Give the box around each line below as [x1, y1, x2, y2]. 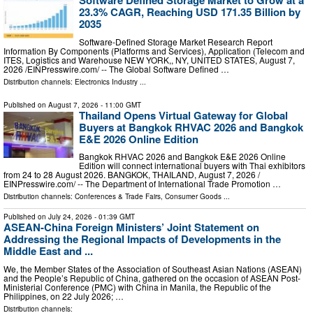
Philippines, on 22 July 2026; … [3, 289, 124, 302]
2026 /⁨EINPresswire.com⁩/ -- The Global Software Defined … [3, 62, 229, 75]
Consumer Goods [165, 191, 221, 202]
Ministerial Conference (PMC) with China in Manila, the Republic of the [3, 280, 271, 293]
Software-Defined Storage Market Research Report [79, 35, 272, 48]
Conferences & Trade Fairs [75, 191, 161, 202]
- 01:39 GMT [92, 212, 135, 222]
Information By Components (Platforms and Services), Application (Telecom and [3, 44, 305, 57]
